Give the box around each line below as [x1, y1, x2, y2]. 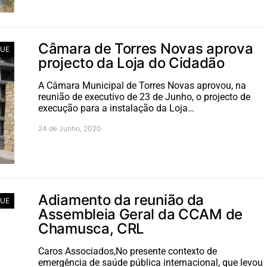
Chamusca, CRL [38, 220, 145, 237]
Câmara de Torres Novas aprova [38, 40, 253, 57]
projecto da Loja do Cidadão [38, 54, 225, 72]
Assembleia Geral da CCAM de [38, 206, 243, 223]
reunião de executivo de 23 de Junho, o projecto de [38, 91, 250, 103]
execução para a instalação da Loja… [38, 103, 194, 114]
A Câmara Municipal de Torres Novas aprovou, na [38, 80, 246, 91]
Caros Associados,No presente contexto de [38, 246, 217, 257]
